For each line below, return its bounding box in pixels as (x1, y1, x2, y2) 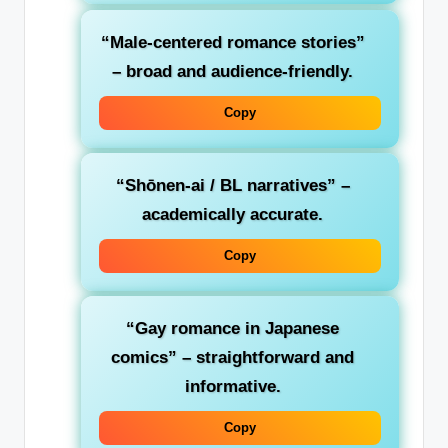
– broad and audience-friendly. (112, 61, 353, 81)
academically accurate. (142, 204, 323, 224)
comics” (111, 347, 177, 367)
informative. (184, 376, 281, 396)
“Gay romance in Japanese (126, 318, 339, 338)
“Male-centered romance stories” (100, 32, 365, 52)
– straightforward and (177, 347, 354, 367)
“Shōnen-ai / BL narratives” (115, 175, 336, 195)
